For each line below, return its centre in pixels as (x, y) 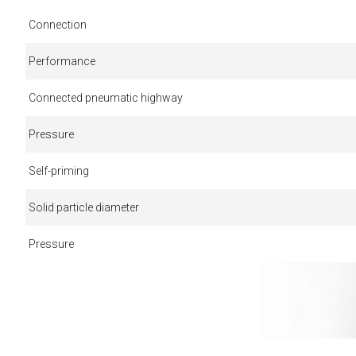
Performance (62, 61)
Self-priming (58, 170)
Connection (57, 24)
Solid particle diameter (83, 207)
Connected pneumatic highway (105, 97)
